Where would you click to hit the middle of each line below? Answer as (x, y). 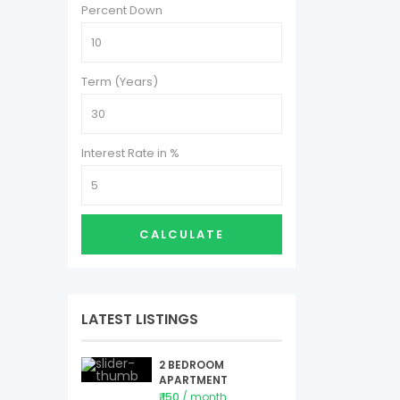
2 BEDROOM (191, 365)
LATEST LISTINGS (140, 319)
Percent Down (122, 10)
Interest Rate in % (130, 153)
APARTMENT (193, 380)
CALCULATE (182, 234)
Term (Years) (120, 82)
